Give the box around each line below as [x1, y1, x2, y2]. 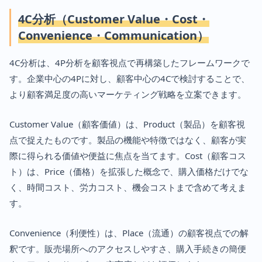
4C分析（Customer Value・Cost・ [18, 11, 209, 27]
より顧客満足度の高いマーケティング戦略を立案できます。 [9, 88, 246, 100]
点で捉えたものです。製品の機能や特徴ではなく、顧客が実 [9, 133, 246, 146]
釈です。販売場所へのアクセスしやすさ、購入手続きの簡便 [9, 242, 246, 254]
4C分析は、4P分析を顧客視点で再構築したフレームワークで [9, 56, 250, 68]
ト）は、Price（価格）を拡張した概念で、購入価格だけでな [9, 165, 249, 177]
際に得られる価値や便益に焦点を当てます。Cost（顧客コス [9, 149, 246, 161]
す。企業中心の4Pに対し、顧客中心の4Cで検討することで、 [9, 72, 250, 84]
